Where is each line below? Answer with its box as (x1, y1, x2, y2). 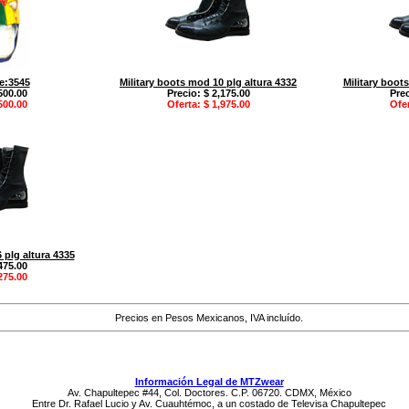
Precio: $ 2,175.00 (166, 88, 250, 99)
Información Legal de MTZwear (134, 376, 284, 387)
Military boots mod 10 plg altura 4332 (120, 77, 297, 88)
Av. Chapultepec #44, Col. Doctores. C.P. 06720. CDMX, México (67, 387, 351, 398)
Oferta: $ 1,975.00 (166, 99, 250, 110)
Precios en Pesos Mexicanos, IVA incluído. (115, 312, 303, 323)
